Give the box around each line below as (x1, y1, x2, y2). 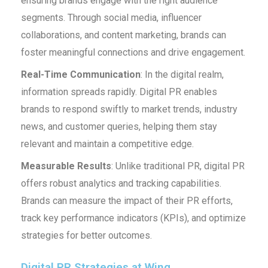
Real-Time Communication (20, 68, 141, 80)
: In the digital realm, (140, 68, 224, 80)
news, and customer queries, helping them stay (20, 120, 217, 132)
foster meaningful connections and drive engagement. (20, 46, 245, 58)
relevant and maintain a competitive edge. (20, 138, 194, 150)
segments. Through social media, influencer (20, 11, 202, 23)
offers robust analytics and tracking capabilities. (20, 177, 221, 189)
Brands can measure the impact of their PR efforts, (20, 194, 233, 206)
